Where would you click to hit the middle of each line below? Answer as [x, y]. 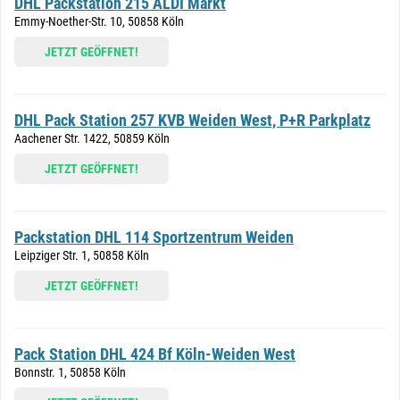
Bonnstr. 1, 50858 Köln [70, 372]
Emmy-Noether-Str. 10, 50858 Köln [99, 21]
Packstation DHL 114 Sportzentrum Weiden [154, 237]
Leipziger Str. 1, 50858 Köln [82, 255]
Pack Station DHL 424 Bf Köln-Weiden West [155, 354]
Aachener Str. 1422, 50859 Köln [92, 138]
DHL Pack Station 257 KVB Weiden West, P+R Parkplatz [192, 120]
